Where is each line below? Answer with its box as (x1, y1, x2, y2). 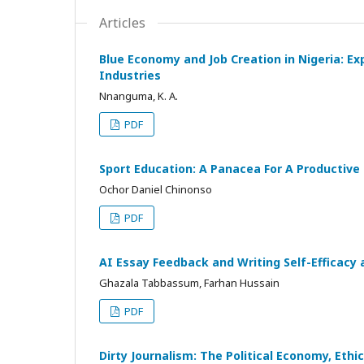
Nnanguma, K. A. (99, 89, 178, 103)
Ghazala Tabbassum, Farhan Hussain (99, 275, 279, 290)
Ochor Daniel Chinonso (99, 182, 212, 197)
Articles (99, 14, 145, 32)
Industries (99, 67, 161, 83)
